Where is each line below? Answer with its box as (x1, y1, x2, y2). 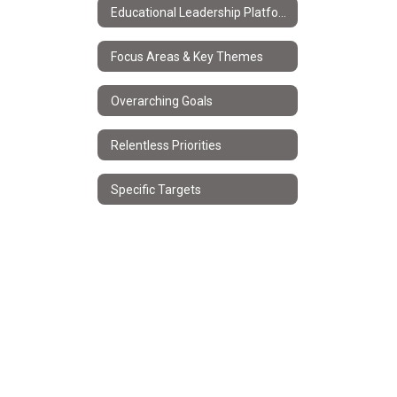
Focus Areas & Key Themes (111, 49, 263, 64)
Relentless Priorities (111, 137, 222, 152)
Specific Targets (111, 182, 201, 197)
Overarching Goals (111, 93, 213, 108)
